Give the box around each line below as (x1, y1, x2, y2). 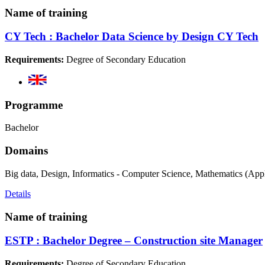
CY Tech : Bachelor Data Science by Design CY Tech (5, 30, 258, 43)
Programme (5, 98, 63, 111)
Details (5, 188, 31, 199)
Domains (5, 144, 48, 157)
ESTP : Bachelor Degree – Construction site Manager (5, 234, 263, 247)
